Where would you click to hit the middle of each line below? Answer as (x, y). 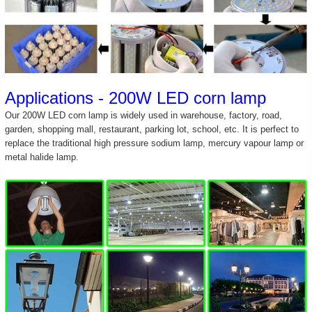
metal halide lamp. (42, 157)
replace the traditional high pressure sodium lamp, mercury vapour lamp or (155, 143)
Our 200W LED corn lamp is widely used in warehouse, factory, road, (144, 116)
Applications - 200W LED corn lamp (136, 98)
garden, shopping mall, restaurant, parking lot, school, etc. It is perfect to (152, 130)
